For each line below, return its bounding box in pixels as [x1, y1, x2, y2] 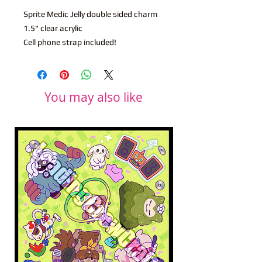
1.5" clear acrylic [23, 23, 82, 33]
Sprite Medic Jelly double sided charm [23, 9, 157, 19]
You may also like [44, 88, 143, 105]
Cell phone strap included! [23, 37, 118, 47]
